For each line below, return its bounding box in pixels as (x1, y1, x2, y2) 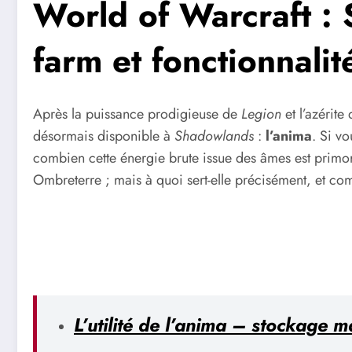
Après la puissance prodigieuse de (33, 104, 241, 125)
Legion (241, 104, 281, 125)
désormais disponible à (33, 126, 174, 147)
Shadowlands (174, 126, 254, 147)
